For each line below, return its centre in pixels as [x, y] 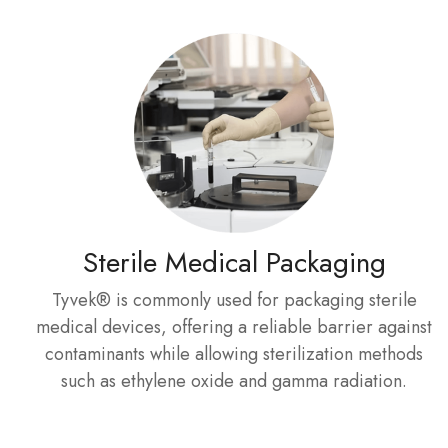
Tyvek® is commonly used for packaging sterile [234, 300]
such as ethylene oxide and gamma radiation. [234, 381]
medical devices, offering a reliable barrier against [234, 327]
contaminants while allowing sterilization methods [234, 354]
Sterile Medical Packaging [234, 262]
